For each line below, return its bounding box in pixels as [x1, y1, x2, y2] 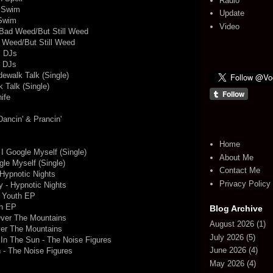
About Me [219, 152, 254, 162]
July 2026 [210, 232, 244, 242]
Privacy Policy [219, 179, 271, 188]
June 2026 [210, 246, 246, 255]
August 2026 [210, 219, 254, 229]
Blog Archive [210, 204, 263, 213]
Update [219, 9, 245, 18]
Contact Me [219, 166, 261, 175]
